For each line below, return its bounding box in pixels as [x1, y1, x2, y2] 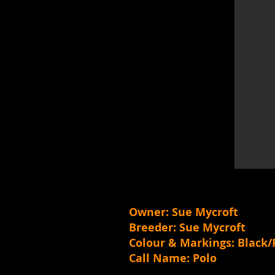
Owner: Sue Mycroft [129, 204, 238, 220]
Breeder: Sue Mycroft [129, 220, 246, 235]
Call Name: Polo [129, 250, 217, 266]
